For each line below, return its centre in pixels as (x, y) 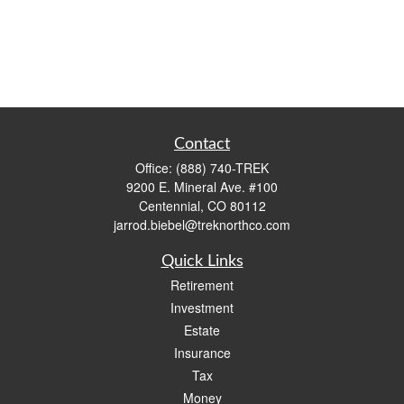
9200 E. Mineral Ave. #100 (202, 187)
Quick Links (202, 262)
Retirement (202, 285)
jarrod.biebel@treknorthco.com (202, 225)
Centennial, (171, 206)
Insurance (202, 353)
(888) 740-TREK (222, 168)
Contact (202, 144)
